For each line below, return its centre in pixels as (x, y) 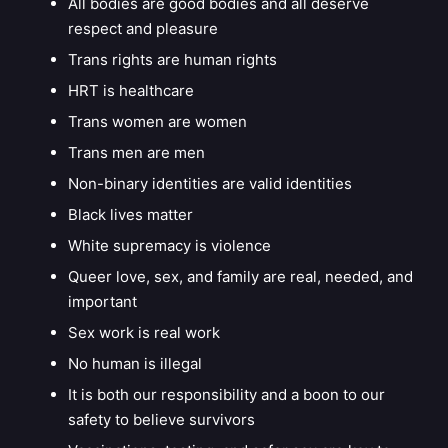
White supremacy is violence (169, 245)
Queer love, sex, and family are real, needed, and (240, 276)
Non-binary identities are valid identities (209, 183)
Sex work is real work (143, 332)
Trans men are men (136, 152)
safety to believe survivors (161, 419)
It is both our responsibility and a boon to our (226, 394)
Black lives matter (130, 214)
